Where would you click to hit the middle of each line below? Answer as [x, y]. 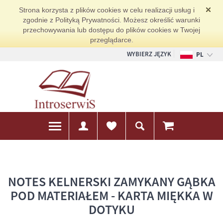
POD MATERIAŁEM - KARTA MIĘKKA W [111, 195]
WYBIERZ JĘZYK [149, 54]
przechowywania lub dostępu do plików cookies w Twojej [111, 30]
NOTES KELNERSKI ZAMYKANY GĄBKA [111, 181]
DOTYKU [111, 209]
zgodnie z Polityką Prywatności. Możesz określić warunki [111, 20]
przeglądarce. [111, 40]
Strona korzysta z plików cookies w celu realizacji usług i [107, 10]
